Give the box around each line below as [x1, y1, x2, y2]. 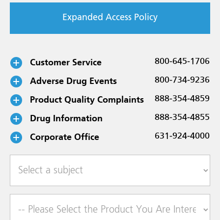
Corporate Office [30, 131, 99, 143]
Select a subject [10, 158, 81, 168]
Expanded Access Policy [62, 13, 158, 23]
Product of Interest [10, 197, 96, 207]
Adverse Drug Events [30, 75, 117, 87]
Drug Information [30, 112, 103, 124]
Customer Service [30, 56, 102, 68]
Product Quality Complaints [30, 94, 144, 106]
